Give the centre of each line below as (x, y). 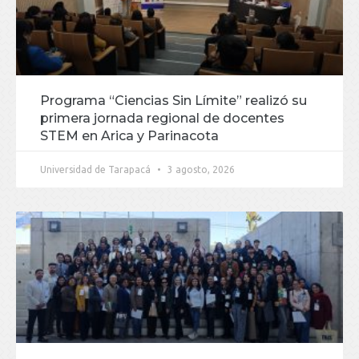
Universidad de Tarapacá (97, 170)
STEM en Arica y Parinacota (129, 136)
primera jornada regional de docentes (162, 119)
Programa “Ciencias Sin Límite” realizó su (173, 101)
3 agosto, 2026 (200, 170)
